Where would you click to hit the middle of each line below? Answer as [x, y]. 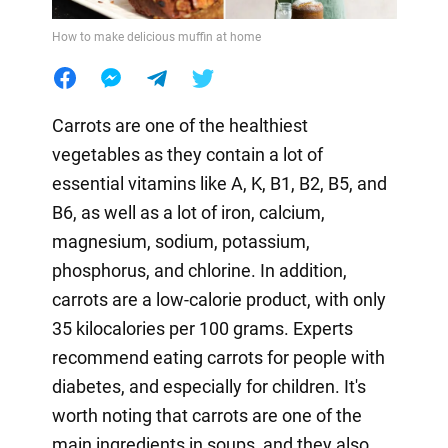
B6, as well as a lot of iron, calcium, [188, 212]
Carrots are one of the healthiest [179, 125]
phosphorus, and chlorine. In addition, [199, 270]
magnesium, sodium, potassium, [180, 241]
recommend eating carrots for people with [218, 357]
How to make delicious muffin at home [156, 36]
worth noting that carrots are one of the [206, 415]
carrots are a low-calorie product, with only [218, 299]
